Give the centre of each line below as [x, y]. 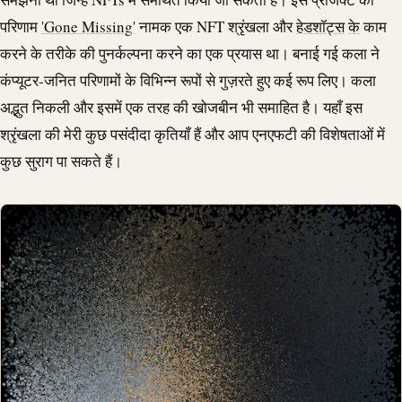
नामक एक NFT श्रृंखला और [216, 26]
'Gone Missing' [88, 26]
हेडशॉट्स [320, 26]
